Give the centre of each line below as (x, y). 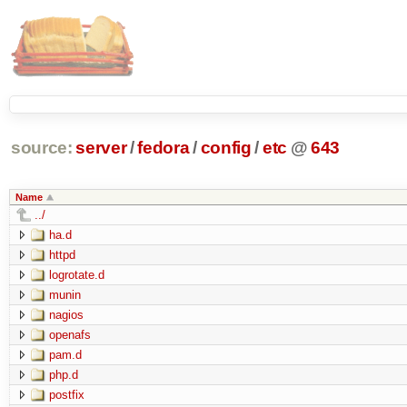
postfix (66, 394)
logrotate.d (76, 274)
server (101, 148)
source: (41, 148)
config (226, 148)
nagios (66, 314)
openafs (69, 334)
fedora (164, 148)
